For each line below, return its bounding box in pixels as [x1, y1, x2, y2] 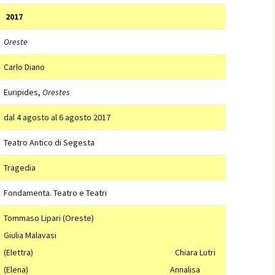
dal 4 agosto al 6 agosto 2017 [4, 112, 110, 123]
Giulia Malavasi [4, 230, 56, 241]
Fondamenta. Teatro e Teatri [4, 187, 107, 198]
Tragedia [4, 162, 36, 173]
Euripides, [4, 87, 42, 98]
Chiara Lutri [175, 247, 215, 258]
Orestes [42, 87, 70, 98]
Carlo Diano [4, 61, 45, 72]
